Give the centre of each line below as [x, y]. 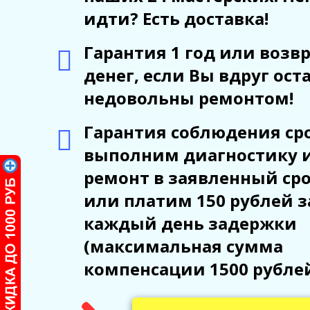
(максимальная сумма [183, 246]
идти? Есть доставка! [176, 19]
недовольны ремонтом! [188, 98]
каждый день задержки [190, 224]
